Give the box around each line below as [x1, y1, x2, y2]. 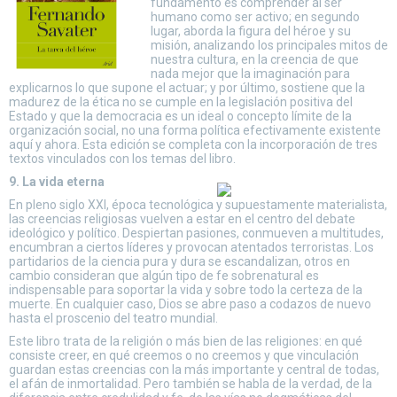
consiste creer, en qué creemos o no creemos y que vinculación [9, 348, 359, 362]
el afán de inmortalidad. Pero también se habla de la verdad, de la [9, 377, 372, 391]
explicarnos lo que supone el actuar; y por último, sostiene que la [9, 81, 365, 95]
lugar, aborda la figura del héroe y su [151, 24, 351, 38]
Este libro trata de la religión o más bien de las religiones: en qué [9, 334, 362, 348]
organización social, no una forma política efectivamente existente [9, 123, 381, 137]
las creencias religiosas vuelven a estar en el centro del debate [9, 212, 355, 226]
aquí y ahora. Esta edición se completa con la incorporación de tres [9, 137, 378, 152]
